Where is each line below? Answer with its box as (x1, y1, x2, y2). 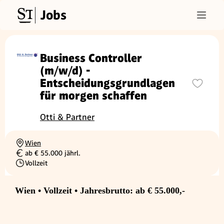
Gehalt (14, 153, 34, 161)
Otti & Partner (40, 112, 94, 122)
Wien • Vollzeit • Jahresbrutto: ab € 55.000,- (15, 185, 185, 196)
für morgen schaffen (40, 89, 147, 103)
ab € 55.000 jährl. (25, 149, 80, 157)
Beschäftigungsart (14, 163, 71, 171)
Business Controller (40, 51, 142, 65)
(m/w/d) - (40, 64, 90, 78)
